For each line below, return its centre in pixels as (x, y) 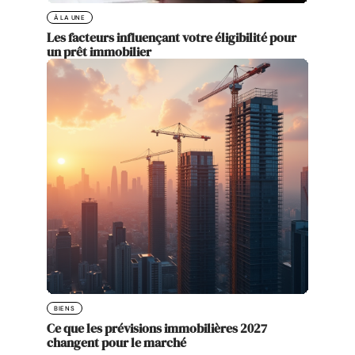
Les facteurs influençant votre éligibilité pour (172, 38)
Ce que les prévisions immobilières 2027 (157, 328)
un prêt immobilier (99, 52)
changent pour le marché (116, 343)
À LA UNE (70, 18)
